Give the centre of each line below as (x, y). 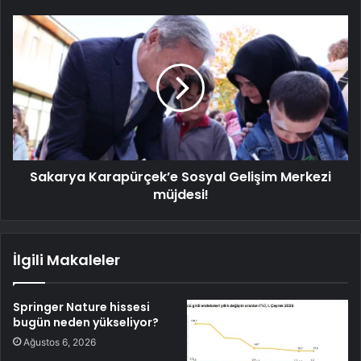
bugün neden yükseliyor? (86, 323)
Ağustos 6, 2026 (60, 342)
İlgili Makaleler (66, 260)
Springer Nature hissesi (81, 307)
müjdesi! (180, 195)
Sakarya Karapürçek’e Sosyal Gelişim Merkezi (180, 177)
